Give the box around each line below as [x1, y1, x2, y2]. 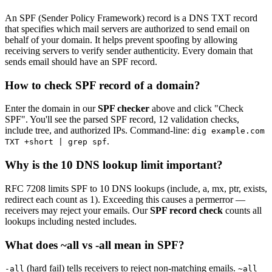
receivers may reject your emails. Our [5, 205, 150, 216]
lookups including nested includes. [5, 216, 137, 226]
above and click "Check [149, 103, 243, 114]
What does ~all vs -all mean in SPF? [5, 238, 185, 251]
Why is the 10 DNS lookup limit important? [5, 158, 223, 172]
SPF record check [150, 205, 223, 216]
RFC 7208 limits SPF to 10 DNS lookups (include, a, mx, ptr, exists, [5, 183, 267, 194]
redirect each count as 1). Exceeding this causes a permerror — [5, 194, 245, 205]
